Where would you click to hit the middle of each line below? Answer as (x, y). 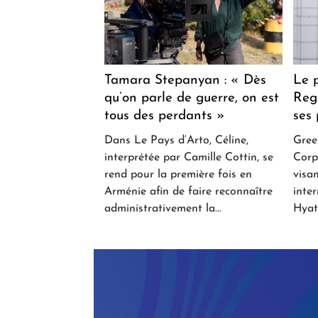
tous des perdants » (165, 116)
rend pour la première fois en (178, 175)
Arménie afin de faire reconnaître (188, 192)
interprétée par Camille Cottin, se (189, 158)
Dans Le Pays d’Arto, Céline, (176, 141)
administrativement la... (163, 209)
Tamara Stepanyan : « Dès (185, 81)
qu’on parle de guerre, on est (192, 99)
